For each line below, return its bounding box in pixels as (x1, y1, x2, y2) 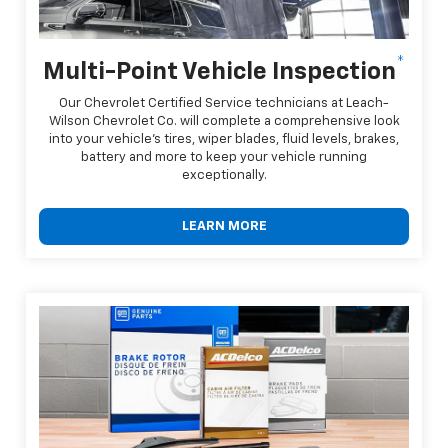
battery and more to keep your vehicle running (81, 151, 367, 165)
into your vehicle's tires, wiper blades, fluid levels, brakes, (49, 133, 399, 147)
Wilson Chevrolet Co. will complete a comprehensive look (48, 115, 400, 129)
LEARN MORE (181, 220, 267, 234)
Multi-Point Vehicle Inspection (43, 60, 396, 85)
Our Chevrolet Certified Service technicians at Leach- (59, 97, 389, 111)
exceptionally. (181, 169, 267, 183)
